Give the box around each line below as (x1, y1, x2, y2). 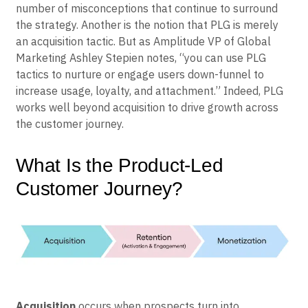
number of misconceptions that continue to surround (16, 1, 278, 16)
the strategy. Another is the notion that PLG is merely (16, 18, 278, 32)
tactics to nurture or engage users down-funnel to (16, 67, 264, 82)
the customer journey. (16, 117, 124, 131)
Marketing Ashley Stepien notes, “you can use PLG (16, 51, 266, 65)
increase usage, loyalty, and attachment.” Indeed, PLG (16, 84, 283, 98)
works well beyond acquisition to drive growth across (16, 100, 278, 115)
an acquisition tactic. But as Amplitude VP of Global (16, 34, 271, 49)
